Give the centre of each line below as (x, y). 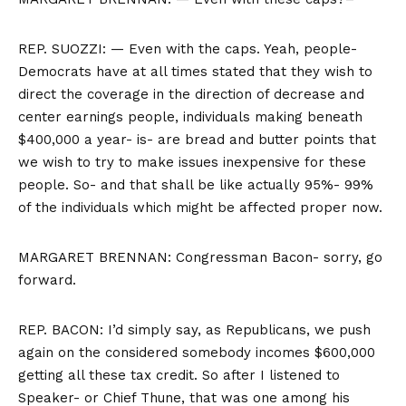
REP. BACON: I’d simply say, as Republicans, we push (194, 330)
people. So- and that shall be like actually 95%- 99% (196, 185)
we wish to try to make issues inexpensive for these (192, 163)
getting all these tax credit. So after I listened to (179, 376)
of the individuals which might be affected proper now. (200, 208)
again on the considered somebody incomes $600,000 (197, 353)
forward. (49, 280)
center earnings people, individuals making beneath (190, 117)
